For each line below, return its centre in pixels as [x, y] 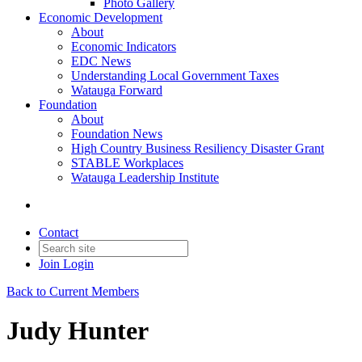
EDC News [101, 61]
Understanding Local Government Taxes [175, 76]
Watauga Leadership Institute [145, 177]
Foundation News [117, 134]
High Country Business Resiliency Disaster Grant [198, 148]
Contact [59, 232]
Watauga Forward [117, 90]
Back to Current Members [73, 291]
